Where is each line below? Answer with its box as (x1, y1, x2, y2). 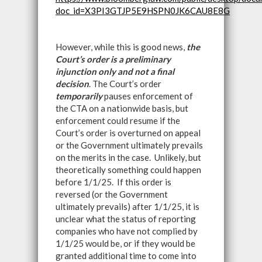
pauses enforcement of (102, 91, 193, 101)
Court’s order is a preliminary (56, 54, 171, 64)
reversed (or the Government (56, 189, 168, 199)
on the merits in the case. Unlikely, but (56, 152, 201, 163)
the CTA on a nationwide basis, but (56, 103, 188, 113)
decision (56, 78, 89, 89)
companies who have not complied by (56, 226, 198, 236)
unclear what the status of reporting (56, 213, 196, 224)
